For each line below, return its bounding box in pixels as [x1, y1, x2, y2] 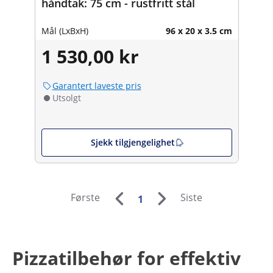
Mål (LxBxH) [41, 24, 88, 37]
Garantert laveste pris [52, 79, 141, 91]
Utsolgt [52, 91, 81, 104]
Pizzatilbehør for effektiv [12, 245, 241, 271]
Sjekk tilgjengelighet [90, 136, 175, 148]
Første [70, 191, 100, 205]
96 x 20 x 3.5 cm [165, 24, 232, 37]
